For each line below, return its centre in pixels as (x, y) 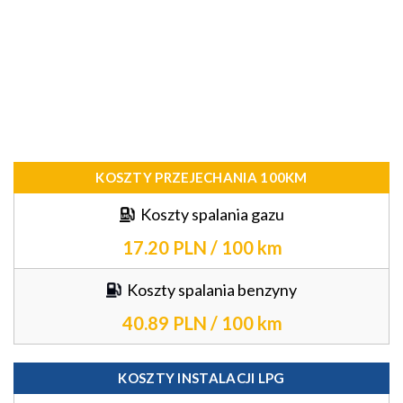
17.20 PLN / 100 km (202, 247)
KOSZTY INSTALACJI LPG (201, 378)
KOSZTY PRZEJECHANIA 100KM (201, 177)
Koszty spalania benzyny (212, 290)
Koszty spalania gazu (212, 214)
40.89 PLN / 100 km (202, 323)
